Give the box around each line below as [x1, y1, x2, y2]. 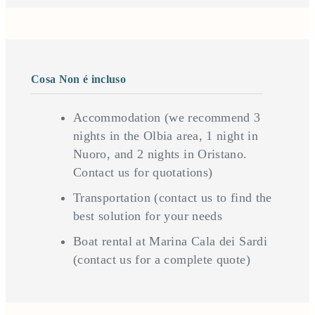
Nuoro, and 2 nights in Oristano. [73, 147, 247, 162]
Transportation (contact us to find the [73, 191, 272, 205]
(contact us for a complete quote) [73, 252, 250, 267]
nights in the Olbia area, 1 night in [73, 129, 258, 143]
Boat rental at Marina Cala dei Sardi [73, 234, 267, 249]
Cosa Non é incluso [31, 73, 126, 86]
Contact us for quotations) [73, 165, 213, 180]
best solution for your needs [73, 209, 223, 224]
